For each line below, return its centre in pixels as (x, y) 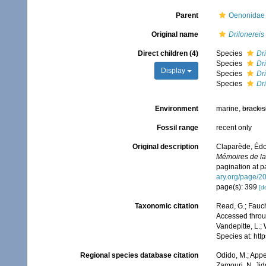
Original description (165, 147)
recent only (234, 128)
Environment (176, 109)
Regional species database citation (139, 255)
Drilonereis (246, 34)
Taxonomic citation (166, 206)
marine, (229, 109)
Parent (187, 15)
